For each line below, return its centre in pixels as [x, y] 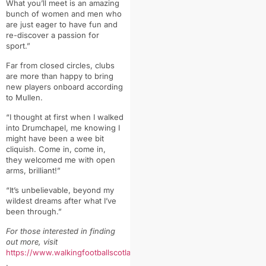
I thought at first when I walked [66, 117]
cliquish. [21, 149]
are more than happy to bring [60, 76]
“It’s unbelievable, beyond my [60, 190]
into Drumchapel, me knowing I [63, 127]
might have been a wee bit [55, 138]
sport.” [18, 45]
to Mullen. [24, 97]
